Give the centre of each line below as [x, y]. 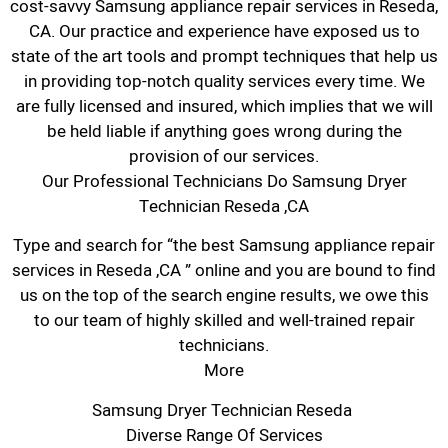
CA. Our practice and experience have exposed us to [224, 31]
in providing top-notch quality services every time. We [224, 81]
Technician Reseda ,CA [224, 206]
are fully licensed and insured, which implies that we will [224, 106]
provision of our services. [224, 156]
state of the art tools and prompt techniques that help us [224, 56]
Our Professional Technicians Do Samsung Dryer [224, 181]
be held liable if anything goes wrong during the [224, 131]
